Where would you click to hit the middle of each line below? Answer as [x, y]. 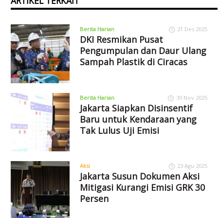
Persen [94, 199]
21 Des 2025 [192, 29]
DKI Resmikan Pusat [121, 39]
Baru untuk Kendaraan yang [138, 119]
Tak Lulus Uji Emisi [119, 130]
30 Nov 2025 [191, 97]
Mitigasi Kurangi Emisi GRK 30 [142, 188]
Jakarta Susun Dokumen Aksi [139, 176]
